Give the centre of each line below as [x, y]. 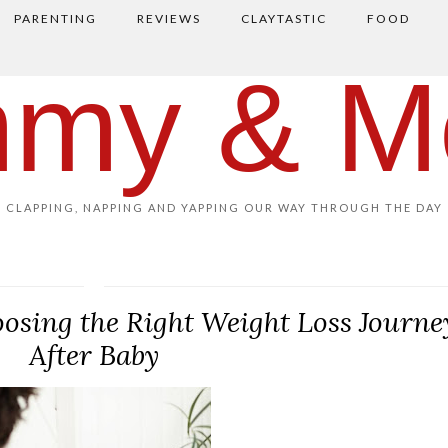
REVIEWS [168, 18]
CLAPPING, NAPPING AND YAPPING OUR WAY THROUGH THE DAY [224, 207]
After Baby [94, 355]
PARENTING [55, 18]
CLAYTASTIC [283, 18]
